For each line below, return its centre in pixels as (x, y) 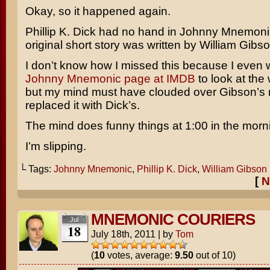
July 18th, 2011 (123, 234)
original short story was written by (112, 45)
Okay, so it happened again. (98, 11)
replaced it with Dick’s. (82, 105)
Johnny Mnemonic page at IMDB (110, 79)
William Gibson (234, 169)
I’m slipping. (55, 146)
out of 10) (214, 255)
